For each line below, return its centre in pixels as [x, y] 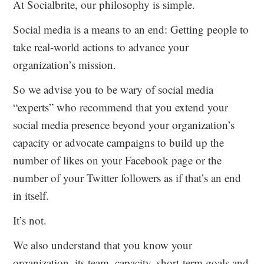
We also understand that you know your [103, 245]
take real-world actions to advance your [101, 47]
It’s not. [30, 220]
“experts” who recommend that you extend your [121, 107]
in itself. [31, 195]
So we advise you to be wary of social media [113, 89]
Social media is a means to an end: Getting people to [131, 29]
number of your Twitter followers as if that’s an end [127, 178]
